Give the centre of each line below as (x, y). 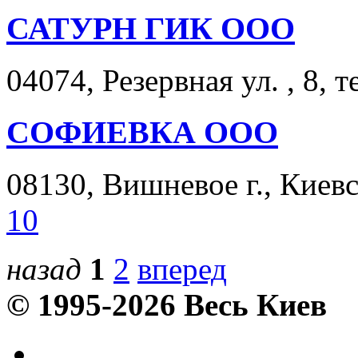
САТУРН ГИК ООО (151, 29)
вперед (182, 268)
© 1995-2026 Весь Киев (167, 304)
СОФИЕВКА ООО (142, 132)
